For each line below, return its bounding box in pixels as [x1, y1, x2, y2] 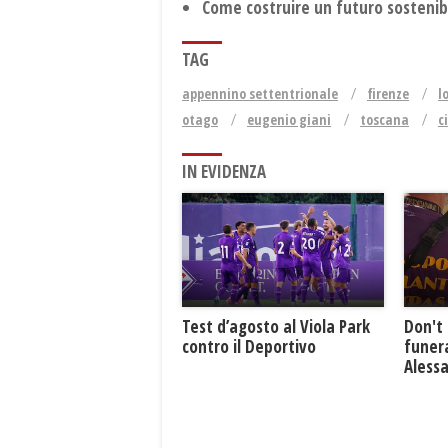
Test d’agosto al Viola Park [182, 314, 370, 338]
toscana [360, 110, 409, 130]
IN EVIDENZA [182, 160, 266, 184]
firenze [367, 84, 409, 104]
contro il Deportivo [182, 334, 316, 358]
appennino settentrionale [182, 84, 338, 104]
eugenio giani [247, 110, 331, 130]
